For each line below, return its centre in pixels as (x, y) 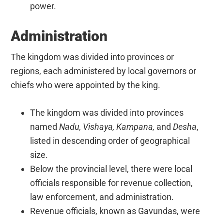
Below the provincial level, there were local (111, 169)
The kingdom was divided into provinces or (93, 57)
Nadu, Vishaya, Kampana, (108, 126)
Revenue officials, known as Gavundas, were (115, 211)
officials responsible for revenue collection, (112, 183)
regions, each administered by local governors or (104, 71)
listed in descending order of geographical (110, 140)
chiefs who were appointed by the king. (86, 85)
